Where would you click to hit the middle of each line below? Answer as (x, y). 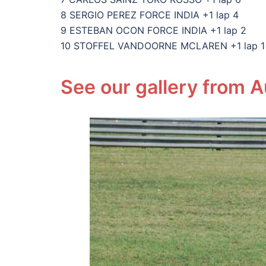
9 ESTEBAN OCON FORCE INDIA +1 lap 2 (153, 30)
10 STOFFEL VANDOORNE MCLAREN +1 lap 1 (163, 45)
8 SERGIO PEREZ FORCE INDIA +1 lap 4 (150, 15)
